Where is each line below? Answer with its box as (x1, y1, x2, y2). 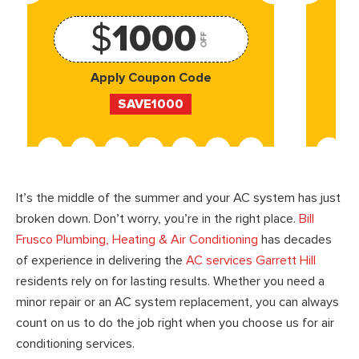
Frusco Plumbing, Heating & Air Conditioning (16, 231, 258, 248)
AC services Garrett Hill (186, 252, 316, 268)
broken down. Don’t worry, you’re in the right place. (16, 210, 299, 227)
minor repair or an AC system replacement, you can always (16, 293, 339, 310)
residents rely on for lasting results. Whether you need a (16, 272, 325, 289)
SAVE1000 (118, 95, 184, 112)
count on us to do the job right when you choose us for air (16, 314, 334, 331)
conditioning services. (16, 335, 135, 352)
